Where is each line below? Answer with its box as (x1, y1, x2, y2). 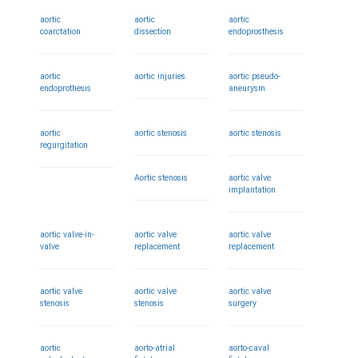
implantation (229, 185, 276, 195)
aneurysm (229, 83, 266, 93)
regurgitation (40, 140, 88, 150)
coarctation (40, 26, 81, 37)
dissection (134, 26, 172, 37)
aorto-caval (229, 343, 270, 353)
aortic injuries (134, 71, 186, 82)
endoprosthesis (229, 26, 284, 37)
